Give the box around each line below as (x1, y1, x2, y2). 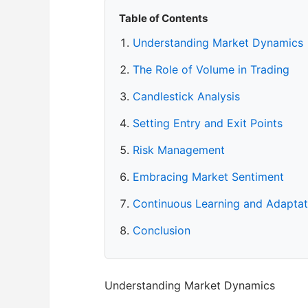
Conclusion (133, 223, 190, 237)
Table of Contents (119, 11, 208, 25)
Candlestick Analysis (133, 89, 240, 103)
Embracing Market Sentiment (133, 169, 284, 184)
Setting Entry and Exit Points (133, 115, 283, 130)
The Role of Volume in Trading (133, 62, 289, 76)
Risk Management (133, 142, 225, 157)
